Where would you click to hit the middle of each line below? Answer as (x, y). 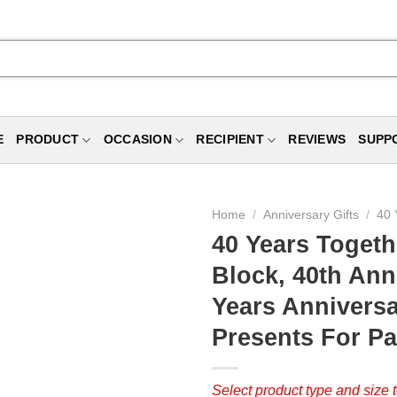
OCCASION (137, 140)
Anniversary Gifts (311, 215)
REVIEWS (317, 140)
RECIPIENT (230, 140)
